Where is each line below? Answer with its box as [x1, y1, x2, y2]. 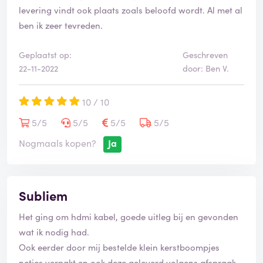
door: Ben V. [182, 62, 229, 75]
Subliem [19, 186, 68, 205]
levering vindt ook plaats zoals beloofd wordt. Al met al [19, 4, 242, 16]
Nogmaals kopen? [19, 136, 96, 150]
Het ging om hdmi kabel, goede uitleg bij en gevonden [19, 210, 238, 223]
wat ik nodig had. [19, 225, 89, 238]
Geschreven [182, 49, 228, 61]
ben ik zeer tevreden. [19, 19, 103, 32]
